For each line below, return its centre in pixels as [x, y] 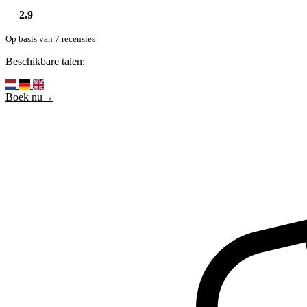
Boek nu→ [29, 97]
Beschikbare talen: [45, 61]
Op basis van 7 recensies [50, 38]
